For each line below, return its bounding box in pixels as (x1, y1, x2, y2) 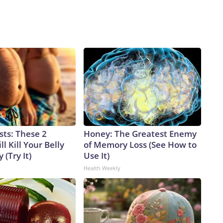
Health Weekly (84, 164, 120, 172)
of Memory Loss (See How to (84, 139, 197, 151)
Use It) (84, 150, 110, 162)
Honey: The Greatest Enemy (84, 128, 197, 140)
